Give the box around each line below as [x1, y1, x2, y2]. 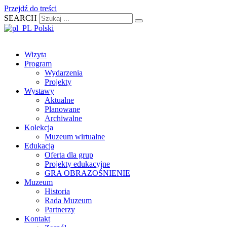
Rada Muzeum [45, 196, 92, 205]
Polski [32, 24, 54, 32]
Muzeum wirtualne [45, 132, 105, 141]
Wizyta [24, 50, 47, 59]
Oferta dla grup [45, 150, 93, 159]
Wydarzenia [45, 68, 83, 77]
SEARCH [4, 14, 37, 22]
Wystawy [24, 87, 54, 95]
